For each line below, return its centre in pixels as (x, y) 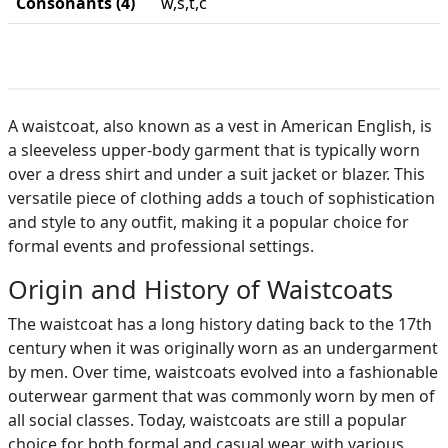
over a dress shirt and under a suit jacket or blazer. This (216, 174)
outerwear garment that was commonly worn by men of (221, 396)
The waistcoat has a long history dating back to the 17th (220, 324)
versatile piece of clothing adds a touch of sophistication (221, 198)
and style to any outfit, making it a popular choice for (208, 222)
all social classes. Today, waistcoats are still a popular (207, 420)
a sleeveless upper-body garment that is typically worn (214, 150)
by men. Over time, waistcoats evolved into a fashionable (223, 372)
